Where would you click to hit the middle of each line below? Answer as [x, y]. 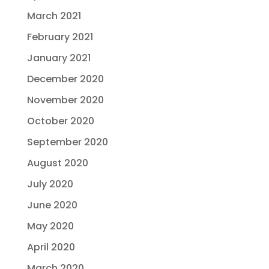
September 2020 [67, 142]
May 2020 [50, 226]
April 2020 [51, 247]
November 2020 [65, 100]
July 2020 [50, 184]
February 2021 [60, 37]
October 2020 [60, 121]
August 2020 [57, 163]
